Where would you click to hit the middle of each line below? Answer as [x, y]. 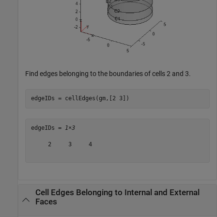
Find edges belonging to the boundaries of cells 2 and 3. [108, 73]
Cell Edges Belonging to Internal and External [117, 193]
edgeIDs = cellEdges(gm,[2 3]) [80, 99]
